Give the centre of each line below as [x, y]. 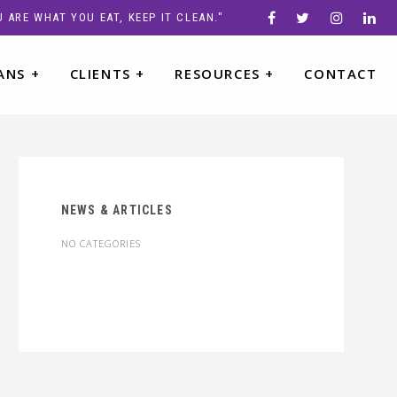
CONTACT [341, 74]
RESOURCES [218, 74]
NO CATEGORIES [101, 243]
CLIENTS [100, 74]
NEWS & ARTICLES [117, 210]
